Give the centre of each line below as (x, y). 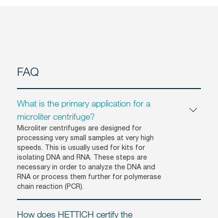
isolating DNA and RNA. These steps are (82, 157)
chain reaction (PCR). (50, 186)
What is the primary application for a (84, 103)
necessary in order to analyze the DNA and (86, 167)
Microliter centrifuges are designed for (79, 128)
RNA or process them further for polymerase (89, 176)
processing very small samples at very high (85, 137)
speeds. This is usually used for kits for (81, 147)
